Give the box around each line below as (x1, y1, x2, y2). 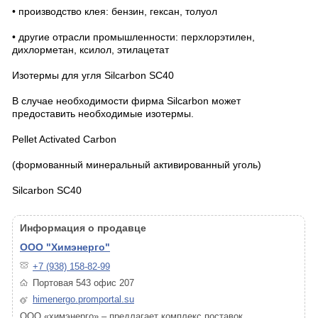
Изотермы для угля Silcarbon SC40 (12, 70, 174, 81)
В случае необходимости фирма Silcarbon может (12, 95, 241, 106)
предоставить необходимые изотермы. (12, 108, 197, 119)
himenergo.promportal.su (33, 294, 134, 305)
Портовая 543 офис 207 (33, 278, 134, 288)
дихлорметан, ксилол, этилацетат (12, 44, 169, 55)
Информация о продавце (20, 222, 146, 234)
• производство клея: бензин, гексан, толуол (12, 6, 217, 17)
